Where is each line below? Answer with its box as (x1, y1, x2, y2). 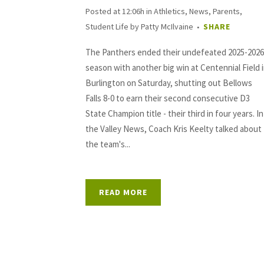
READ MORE (99, 187, 147, 197)
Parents (213, 6, 240, 16)
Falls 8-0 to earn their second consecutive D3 (85, 93, 250, 104)
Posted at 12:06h (85, 6, 144, 16)
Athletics (154, 6, 185, 16)
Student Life (85, 21, 128, 32)
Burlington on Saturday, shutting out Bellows (85, 77, 252, 88)
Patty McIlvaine (141, 21, 193, 32)
